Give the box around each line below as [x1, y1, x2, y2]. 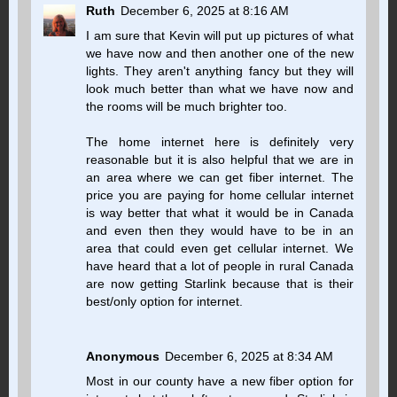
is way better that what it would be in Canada [86, 206, 354, 221]
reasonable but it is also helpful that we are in [86, 152, 354, 167]
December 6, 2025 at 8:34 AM [165, 349, 334, 364]
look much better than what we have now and [86, 82, 354, 97]
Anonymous [86, 349, 160, 364]
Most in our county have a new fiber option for [86, 374, 354, 389]
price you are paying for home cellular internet [86, 188, 354, 203]
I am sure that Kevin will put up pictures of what [86, 28, 354, 43]
